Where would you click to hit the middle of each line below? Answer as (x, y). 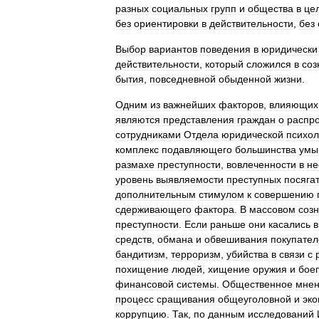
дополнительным (156, 194)
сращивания (186, 299)
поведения (225, 49)
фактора (214, 209)
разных (132, 9)
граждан (256, 120)
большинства (266, 150)
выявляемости (190, 179)
